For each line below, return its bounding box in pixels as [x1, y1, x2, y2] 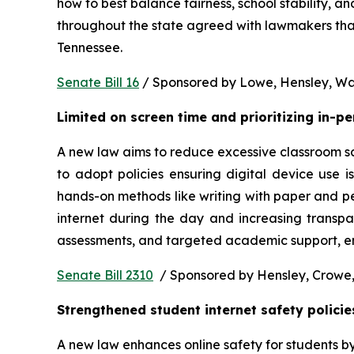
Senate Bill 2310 [57, 267, 153, 283]
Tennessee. [57, 40, 129, 55]
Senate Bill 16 [57, 74, 139, 90]
